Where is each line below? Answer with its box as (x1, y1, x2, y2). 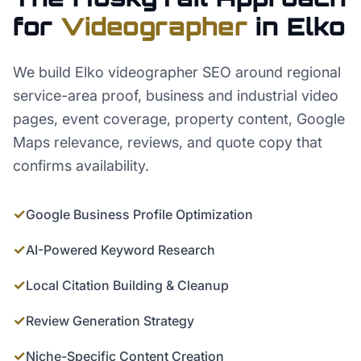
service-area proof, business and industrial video (13, 87, 338, 104)
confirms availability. (13, 157, 149, 174)
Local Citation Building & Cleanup (26, 277, 229, 293)
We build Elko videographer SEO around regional (13, 64, 341, 81)
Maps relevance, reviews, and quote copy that (13, 134, 322, 151)
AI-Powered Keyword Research (26, 242, 215, 258)
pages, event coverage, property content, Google (13, 110, 345, 127)
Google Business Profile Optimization (26, 206, 253, 222)
